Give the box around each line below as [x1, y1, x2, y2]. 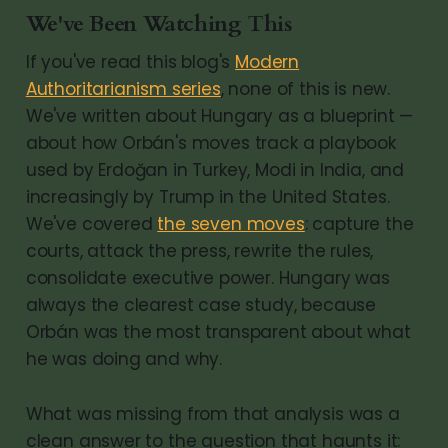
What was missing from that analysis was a [25, 401, 400, 426]
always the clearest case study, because [25, 292, 377, 317]
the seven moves [157, 211, 305, 236]
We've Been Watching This [25, 8, 293, 39]
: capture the [304, 211, 414, 236]
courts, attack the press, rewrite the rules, [25, 238, 374, 263]
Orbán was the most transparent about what [25, 319, 411, 344]
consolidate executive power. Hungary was [25, 265, 390, 290]
